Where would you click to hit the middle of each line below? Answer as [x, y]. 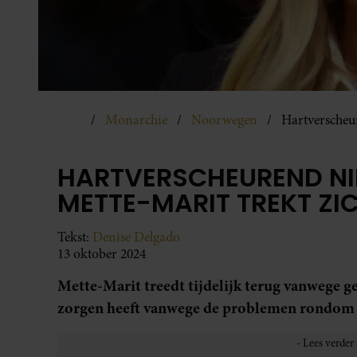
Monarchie [136, 120]
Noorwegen [224, 120]
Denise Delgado [136, 237]
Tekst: [75, 237]
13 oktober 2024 [102, 253]
